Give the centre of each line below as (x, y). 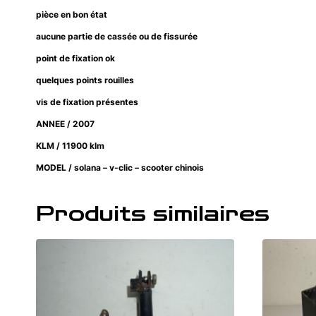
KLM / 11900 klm (71, 146)
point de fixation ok (77, 59)
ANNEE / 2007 (65, 124)
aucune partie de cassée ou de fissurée (118, 37)
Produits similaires (153, 215)
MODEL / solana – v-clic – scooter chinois (121, 168)
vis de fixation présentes (88, 102)
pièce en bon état (73, 15)
